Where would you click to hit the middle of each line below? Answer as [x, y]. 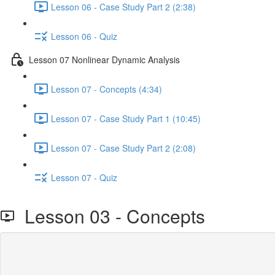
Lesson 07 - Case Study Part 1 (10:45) [126, 118]
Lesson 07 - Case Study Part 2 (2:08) [123, 148]
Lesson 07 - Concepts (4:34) [107, 89]
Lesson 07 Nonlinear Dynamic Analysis [104, 59]
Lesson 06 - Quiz [84, 36]
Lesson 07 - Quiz [84, 177]
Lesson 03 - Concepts [110, 216]
